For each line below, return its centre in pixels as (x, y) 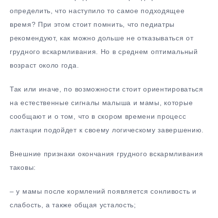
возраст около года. (45, 65)
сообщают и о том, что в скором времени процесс (98, 117)
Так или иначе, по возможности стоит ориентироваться (107, 89)
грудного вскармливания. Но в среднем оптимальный (104, 52)
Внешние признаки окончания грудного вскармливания (107, 154)
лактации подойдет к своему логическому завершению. (107, 130)
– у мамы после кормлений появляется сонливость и (103, 191)
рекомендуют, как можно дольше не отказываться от (102, 38)
